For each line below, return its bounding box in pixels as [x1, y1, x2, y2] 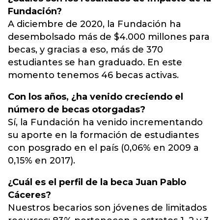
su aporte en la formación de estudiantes [8, 130, 199, 140]
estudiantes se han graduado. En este [8, 57, 182, 68]
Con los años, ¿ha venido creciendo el [8, 91, 183, 102]
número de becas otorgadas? [8, 104, 145, 115]
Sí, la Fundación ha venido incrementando [8, 117, 203, 128]
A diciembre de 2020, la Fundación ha [8, 19, 181, 29]
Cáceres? [8, 190, 51, 200]
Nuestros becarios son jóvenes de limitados [8, 202, 207, 213]
